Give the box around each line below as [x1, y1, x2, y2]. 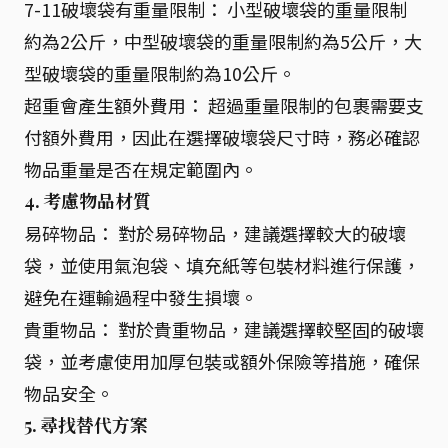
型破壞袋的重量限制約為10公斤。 [24, 59, 296, 86]
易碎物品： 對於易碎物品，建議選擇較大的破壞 [24, 219, 406, 246]
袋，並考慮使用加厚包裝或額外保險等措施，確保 [24, 347, 420, 374]
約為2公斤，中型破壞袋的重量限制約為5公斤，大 [24, 27, 422, 54]
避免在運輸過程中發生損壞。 [24, 283, 258, 310]
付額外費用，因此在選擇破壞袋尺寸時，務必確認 [24, 123, 420, 150]
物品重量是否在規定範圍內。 [24, 155, 258, 182]
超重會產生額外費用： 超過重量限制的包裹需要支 [24, 91, 424, 118]
